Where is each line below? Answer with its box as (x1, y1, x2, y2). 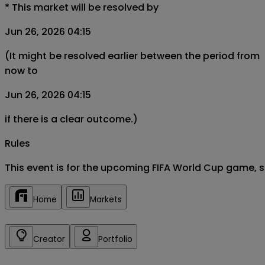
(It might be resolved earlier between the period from (5, 49, 260, 63)
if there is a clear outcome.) (5, 112, 138, 126)
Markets (90, 193, 122, 205)
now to (5, 63, 38, 77)
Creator (33, 233, 65, 245)
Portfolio (98, 233, 132, 245)
